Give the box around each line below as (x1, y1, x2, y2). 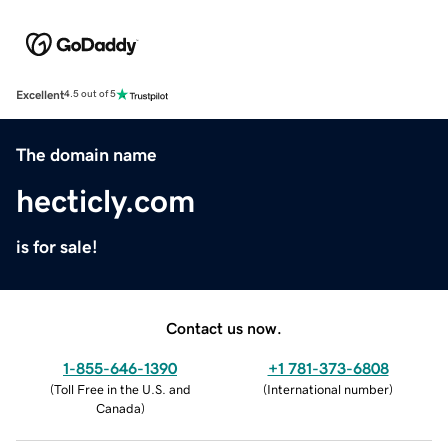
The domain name (16, 145, 157, 164)
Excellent (16, 88, 64, 101)
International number (267, 382, 389, 396)
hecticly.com (16, 184, 195, 217)
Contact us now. (166, 319, 282, 336)
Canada (95, 401, 141, 415)
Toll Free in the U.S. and (53, 382, 191, 396)
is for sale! (16, 237, 98, 256)
